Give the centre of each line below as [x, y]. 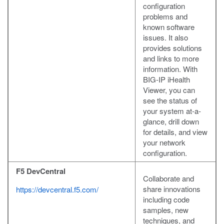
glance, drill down [171, 121]
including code [166, 199]
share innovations [172, 189]
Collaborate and [168, 178]
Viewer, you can [169, 90]
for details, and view [175, 132]
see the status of [170, 100]
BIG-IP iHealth [166, 79]
